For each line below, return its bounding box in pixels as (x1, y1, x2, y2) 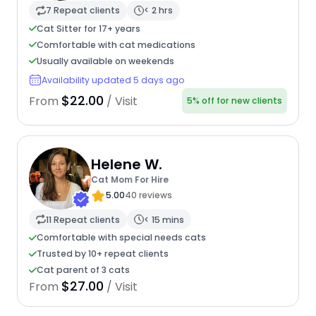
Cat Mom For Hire (90, 173, 169, 186)
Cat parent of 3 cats (36, 264, 130, 276)
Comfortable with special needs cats (36, 231, 206, 244)
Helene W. (90, 154, 162, 174)
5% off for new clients (187, 95, 283, 107)
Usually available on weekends (36, 54, 174, 67)
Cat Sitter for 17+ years (36, 22, 140, 35)
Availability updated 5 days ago (41, 73, 185, 86)
